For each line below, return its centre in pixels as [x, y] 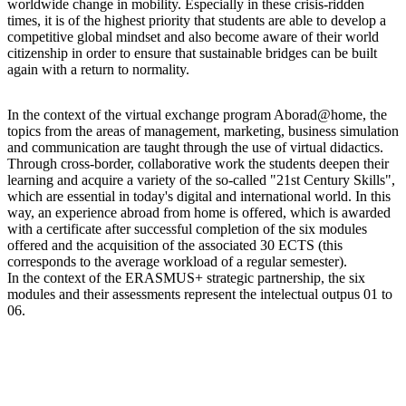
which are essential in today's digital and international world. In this [199, 196]
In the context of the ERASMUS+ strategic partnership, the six [186, 277]
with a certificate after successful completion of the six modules [187, 228]
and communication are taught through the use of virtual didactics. [195, 147]
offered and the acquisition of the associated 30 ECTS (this [175, 245]
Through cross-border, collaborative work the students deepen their [198, 163]
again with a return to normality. [98, 69]
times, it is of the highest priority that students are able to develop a [197, 20]
